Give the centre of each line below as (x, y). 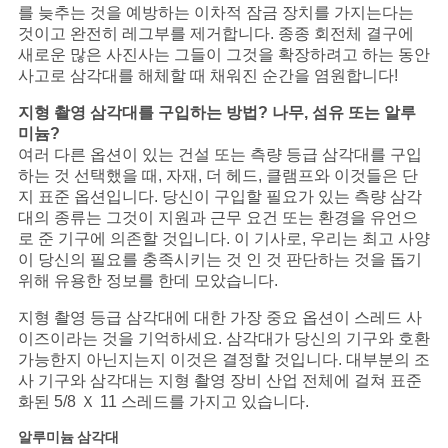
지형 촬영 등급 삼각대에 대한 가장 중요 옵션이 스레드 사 (219, 318)
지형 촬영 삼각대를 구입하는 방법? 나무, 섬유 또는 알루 (216, 113)
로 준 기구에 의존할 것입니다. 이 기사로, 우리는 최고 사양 (223, 239)
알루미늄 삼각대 (68, 437)
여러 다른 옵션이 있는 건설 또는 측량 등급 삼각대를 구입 (219, 155)
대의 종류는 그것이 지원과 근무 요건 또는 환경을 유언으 (217, 218)
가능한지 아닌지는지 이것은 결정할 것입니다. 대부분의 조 (223, 360)
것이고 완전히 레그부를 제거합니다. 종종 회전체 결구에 (215, 34)
